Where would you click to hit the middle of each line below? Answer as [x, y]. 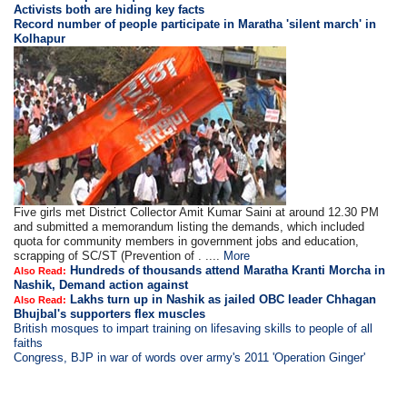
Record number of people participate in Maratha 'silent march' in [195, 25]
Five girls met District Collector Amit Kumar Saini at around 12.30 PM [197, 213]
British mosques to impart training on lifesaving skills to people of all [194, 329]
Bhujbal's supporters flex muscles [110, 314]
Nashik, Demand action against [101, 285]
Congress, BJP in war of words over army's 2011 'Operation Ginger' [190, 358]
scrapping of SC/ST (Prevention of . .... [119, 256]
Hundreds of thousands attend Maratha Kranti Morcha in [228, 271]
